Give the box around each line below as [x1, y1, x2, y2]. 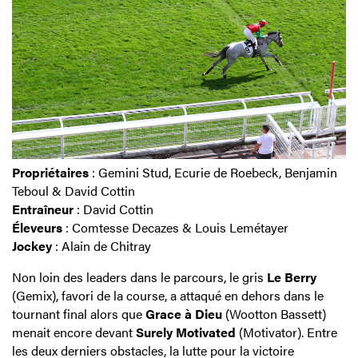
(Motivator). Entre [236, 322, 337, 341]
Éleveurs [12, 217, 62, 237]
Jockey [12, 236, 52, 255]
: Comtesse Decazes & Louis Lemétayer [62, 217, 288, 237]
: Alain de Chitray [52, 236, 151, 255]
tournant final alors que [12, 304, 145, 323]
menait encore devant [12, 322, 136, 341]
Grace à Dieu [145, 304, 222, 323]
